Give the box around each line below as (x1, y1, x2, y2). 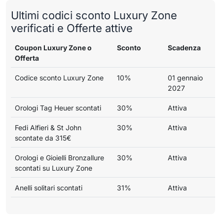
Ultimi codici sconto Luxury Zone (11, 8, 177, 22)
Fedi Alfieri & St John (15, 123, 81, 132)
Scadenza (168, 43, 201, 52)
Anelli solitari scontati (15, 183, 82, 192)
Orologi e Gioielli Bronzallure (15, 153, 104, 162)
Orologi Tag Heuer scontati (15, 103, 101, 112)
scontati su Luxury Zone (15, 163, 92, 172)
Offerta (15, 53, 39, 62)
